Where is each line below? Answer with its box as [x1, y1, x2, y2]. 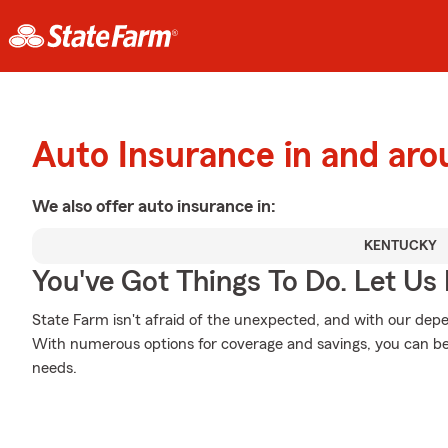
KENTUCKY [363, 239, 437, 253]
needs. [32, 360, 77, 376]
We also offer [32, 197, 138, 215]
